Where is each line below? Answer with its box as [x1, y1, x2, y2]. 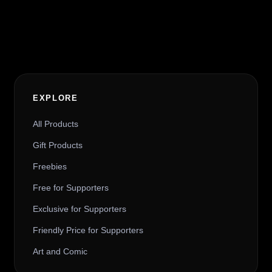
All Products [32, 119, 78, 129]
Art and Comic [32, 246, 87, 257]
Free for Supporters [32, 183, 109, 193]
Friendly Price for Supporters [32, 225, 143, 236]
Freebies [32, 161, 67, 172]
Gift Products [32, 140, 83, 151]
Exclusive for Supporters [32, 204, 126, 214]
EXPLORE [32, 93, 78, 103]
